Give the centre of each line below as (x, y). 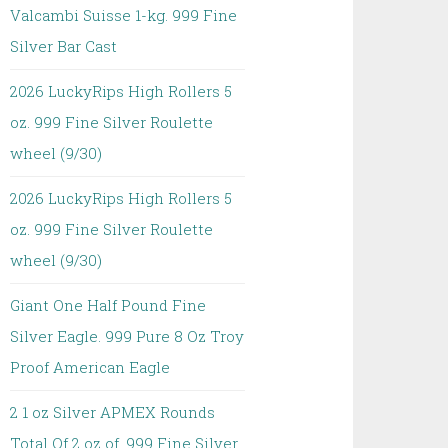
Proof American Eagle (90, 367)
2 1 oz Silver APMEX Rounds (113, 412)
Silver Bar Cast (64, 46)
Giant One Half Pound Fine (108, 305)
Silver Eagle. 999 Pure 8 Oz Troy (127, 336)
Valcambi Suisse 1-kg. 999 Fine (124, 15)
